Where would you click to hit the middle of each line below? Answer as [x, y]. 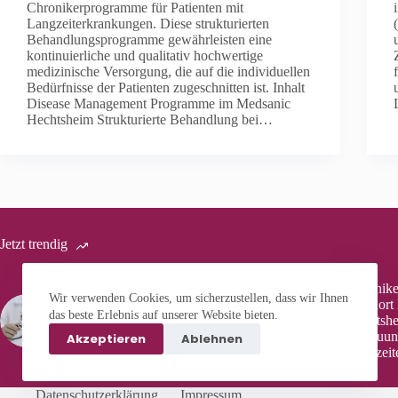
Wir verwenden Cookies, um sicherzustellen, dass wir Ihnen [199, 298]
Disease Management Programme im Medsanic [159, 103]
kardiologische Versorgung [146, 344]
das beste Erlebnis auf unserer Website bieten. [163, 315]
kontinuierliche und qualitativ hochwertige [145, 55]
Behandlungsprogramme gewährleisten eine [149, 39]
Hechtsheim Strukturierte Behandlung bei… [150, 119]
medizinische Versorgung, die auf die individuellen [168, 71]
